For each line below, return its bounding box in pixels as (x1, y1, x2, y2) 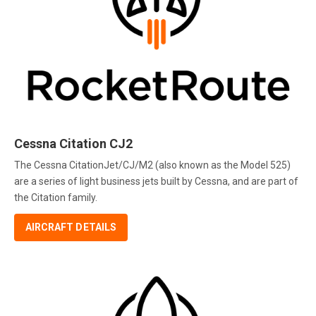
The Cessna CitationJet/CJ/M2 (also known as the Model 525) (14, 159, 291, 171)
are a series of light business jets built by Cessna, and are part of (14, 176, 298, 188)
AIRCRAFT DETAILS (25, 221, 116, 233)
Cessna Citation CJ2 (14, 135, 133, 151)
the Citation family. (14, 192, 97, 204)
